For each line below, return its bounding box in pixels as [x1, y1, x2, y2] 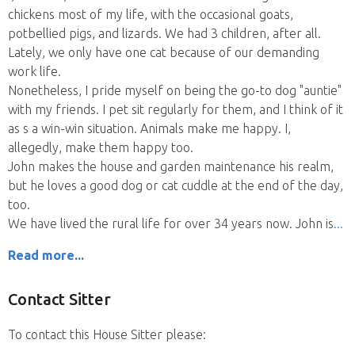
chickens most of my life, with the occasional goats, [8, 7, 293, 21]
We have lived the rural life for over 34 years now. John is [8, 216, 334, 231]
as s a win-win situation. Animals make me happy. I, [8, 121, 291, 136]
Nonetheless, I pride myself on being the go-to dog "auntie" [8, 83, 342, 97]
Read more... [8, 248, 84, 262]
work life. [8, 64, 61, 78]
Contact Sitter [8, 290, 111, 308]
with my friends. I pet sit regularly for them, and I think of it [8, 102, 343, 116]
